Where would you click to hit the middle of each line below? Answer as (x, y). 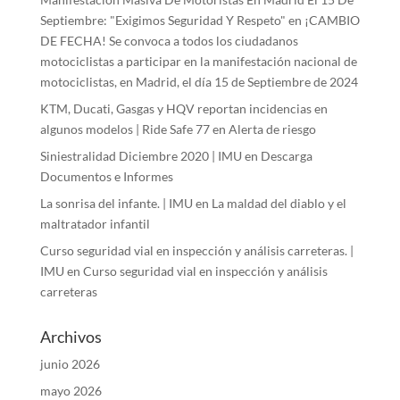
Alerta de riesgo (272, 129)
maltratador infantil (95, 224)
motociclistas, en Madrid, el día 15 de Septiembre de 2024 (199, 82)
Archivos (71, 337)
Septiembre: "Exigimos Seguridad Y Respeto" (162, 21)
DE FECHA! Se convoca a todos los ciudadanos (169, 41)
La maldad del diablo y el (279, 204)
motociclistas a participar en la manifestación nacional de (198, 62)
